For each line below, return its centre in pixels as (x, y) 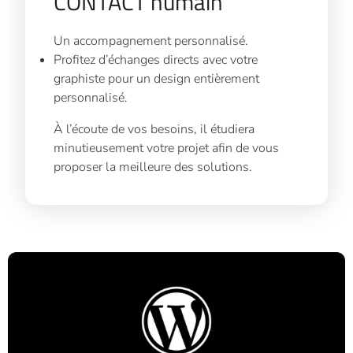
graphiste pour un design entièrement (157, 78)
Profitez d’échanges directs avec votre (156, 59)
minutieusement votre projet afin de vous (167, 148)
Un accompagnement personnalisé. (151, 41)
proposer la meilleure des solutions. (153, 167)
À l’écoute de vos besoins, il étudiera (154, 129)
